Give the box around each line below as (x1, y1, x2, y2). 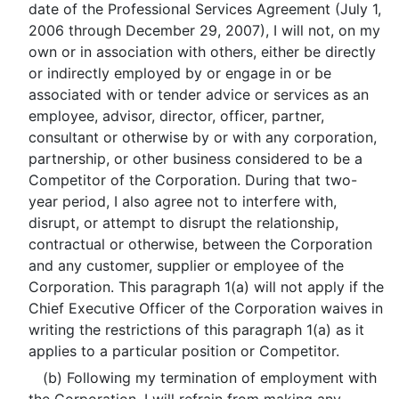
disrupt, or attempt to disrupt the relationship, (28, 214, 338, 232)
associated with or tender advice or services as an (28, 85, 369, 103)
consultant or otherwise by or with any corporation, (28, 128, 377, 146)
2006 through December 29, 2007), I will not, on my (28, 21, 380, 39)
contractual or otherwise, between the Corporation (28, 235, 372, 253)
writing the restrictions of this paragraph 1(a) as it (28, 321, 364, 338)
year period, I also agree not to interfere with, (28, 192, 337, 210)
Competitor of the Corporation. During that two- (28, 171, 357, 189)
